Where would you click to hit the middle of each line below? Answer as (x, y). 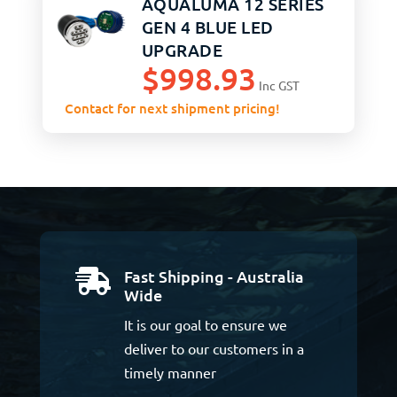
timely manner (170, 373)
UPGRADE (182, 50)
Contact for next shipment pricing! (173, 109)
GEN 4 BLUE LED (207, 27)
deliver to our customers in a (214, 349)
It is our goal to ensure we (205, 325)
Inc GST (279, 86)
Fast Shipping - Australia (214, 276)
